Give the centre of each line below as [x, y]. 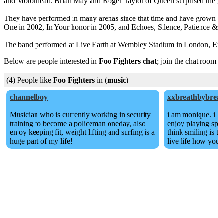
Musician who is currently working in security [80, 115]
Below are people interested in [51, 61]
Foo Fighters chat [128, 61]
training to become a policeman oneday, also [78, 123]
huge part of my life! [41, 141]
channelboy [29, 97]
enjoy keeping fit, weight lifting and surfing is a [82, 132]
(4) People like [30, 80]
